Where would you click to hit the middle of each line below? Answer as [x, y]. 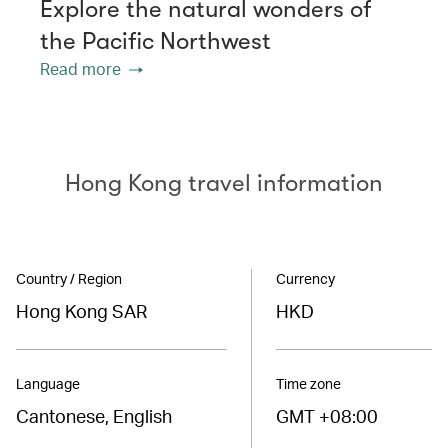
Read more [80, 68]
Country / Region [69, 278]
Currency [305, 278]
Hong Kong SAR [81, 310]
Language [48, 383]
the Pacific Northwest [155, 40]
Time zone [308, 383]
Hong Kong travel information [224, 182]
